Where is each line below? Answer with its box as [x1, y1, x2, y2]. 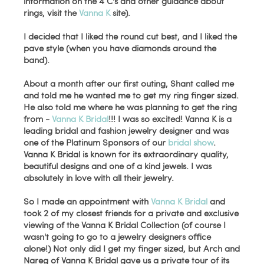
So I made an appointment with [24, 195, 151, 207]
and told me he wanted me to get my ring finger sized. [24, 89, 239, 101]
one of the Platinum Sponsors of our [24, 136, 169, 148]
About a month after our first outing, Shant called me [24, 77, 235, 89]
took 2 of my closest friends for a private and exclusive [24, 207, 239, 219]
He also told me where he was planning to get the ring [24, 101, 237, 113]
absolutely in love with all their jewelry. [24, 171, 174, 183]
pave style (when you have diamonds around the [24, 42, 217, 54]
